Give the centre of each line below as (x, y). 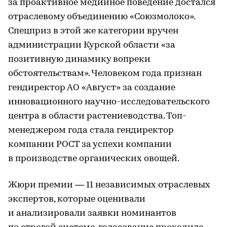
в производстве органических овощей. (94, 159)
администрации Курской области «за (92, 45)
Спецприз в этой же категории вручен (93, 31)
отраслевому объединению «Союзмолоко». (102, 17)
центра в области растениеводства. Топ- (97, 116)
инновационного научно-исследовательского (109, 102)
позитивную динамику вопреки (79, 60)
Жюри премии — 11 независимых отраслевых (109, 185)
